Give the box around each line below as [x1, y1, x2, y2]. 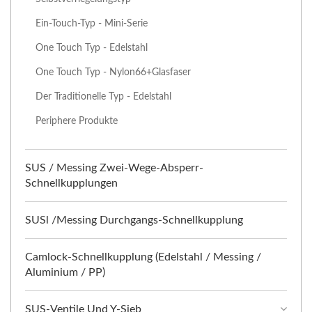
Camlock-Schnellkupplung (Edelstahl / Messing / [25, 251, 261, 263]
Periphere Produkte [36, 116, 118, 127]
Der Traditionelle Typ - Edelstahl [36, 91, 171, 102]
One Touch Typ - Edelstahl [36, 42, 148, 54]
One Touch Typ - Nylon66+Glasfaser [36, 67, 191, 78]
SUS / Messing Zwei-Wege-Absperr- [25, 162, 203, 174]
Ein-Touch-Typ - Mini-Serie [36, 18, 148, 29]
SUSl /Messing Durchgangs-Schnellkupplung [25, 214, 243, 226]
